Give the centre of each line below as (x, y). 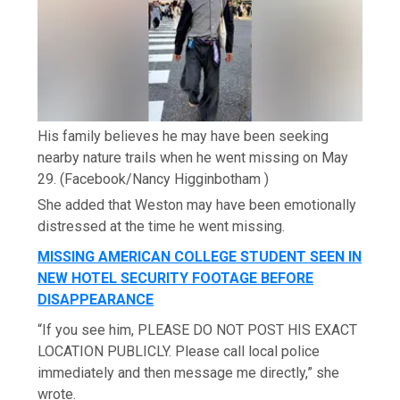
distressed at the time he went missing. (162, 227)
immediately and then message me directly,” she (189, 373)
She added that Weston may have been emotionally (197, 205)
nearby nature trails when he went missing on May (193, 158)
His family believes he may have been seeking (183, 137)
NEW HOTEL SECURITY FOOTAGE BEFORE (176, 279)
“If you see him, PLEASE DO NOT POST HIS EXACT (198, 330)
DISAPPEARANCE (96, 300)
